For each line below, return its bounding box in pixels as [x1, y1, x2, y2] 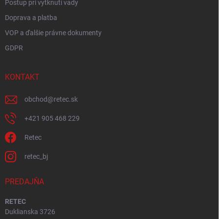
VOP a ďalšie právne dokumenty [5, 29, 102, 37]
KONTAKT [5, 72, 40, 82]
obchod [24, 95, 47, 104]
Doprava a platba [5, 14, 57, 22]
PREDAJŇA [5, 177, 44, 187]
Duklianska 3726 [5, 208, 55, 216]
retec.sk [54, 95, 78, 104]
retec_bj [24, 153, 48, 161]
